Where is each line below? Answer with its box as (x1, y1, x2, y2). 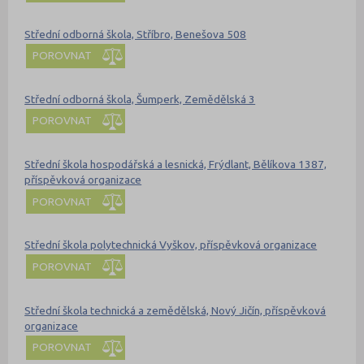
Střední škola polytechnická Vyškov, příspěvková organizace (24, 238, 318, 252)
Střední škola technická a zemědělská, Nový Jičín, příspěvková (24, 303, 327, 317)
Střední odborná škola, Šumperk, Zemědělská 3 (24, 92, 256, 106)
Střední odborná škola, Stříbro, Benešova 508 (24, 27, 247, 41)
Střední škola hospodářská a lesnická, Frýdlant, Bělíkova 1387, (24, 158, 327, 171)
